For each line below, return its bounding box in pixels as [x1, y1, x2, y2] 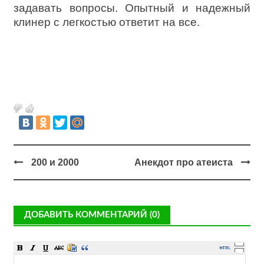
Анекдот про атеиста [134, 157, 233, 167]
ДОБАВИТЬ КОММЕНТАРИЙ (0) [24, 210, 160, 219]
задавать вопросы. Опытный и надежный [14, 2, 250, 14]
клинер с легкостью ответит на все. [14, 16, 200, 28]
